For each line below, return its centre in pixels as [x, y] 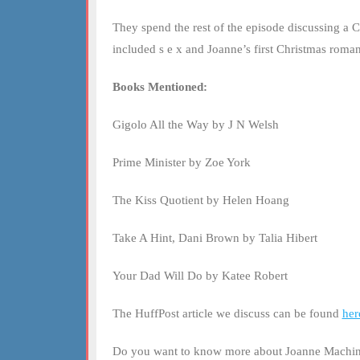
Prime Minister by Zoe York [181, 162]
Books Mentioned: [160, 87]
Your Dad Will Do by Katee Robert [200, 276]
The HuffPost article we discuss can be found [227, 313]
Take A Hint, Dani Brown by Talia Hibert [215, 238]
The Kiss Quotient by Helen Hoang [200, 200]
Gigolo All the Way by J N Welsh [195, 125]
